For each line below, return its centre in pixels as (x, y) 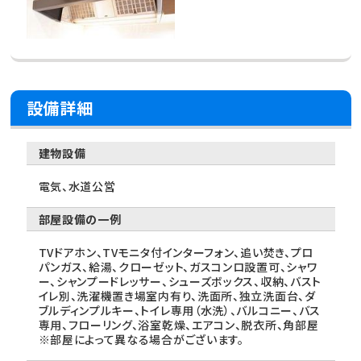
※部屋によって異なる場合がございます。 (141, 340)
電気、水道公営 (77, 187)
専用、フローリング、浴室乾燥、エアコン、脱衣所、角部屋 (178, 325)
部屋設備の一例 (80, 220)
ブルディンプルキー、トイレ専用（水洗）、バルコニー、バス (180, 311)
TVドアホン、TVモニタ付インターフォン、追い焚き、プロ (176, 253)
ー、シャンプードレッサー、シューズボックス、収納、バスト (180, 282)
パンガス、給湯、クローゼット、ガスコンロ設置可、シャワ (178, 267)
